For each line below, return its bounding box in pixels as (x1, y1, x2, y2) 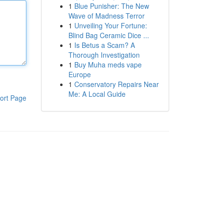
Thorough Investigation (68, 50, 140, 60)
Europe (68, 69, 91, 79)
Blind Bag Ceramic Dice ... (68, 30, 149, 40)
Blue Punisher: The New (74, 1, 149, 11)
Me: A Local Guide (68, 89, 126, 99)
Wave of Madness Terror (68, 11, 145, 21)
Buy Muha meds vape (74, 60, 142, 69)
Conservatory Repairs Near (74, 79, 159, 89)
